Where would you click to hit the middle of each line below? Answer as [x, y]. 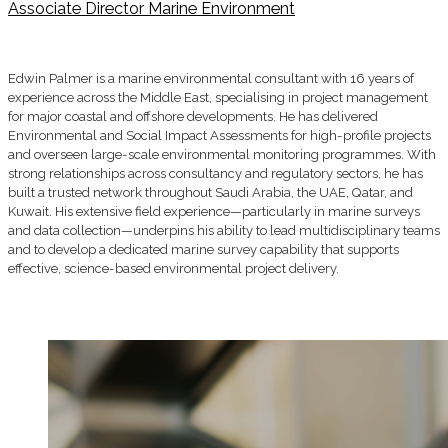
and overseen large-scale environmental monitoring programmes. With [222, 154]
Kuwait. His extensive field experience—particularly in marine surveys [214, 211]
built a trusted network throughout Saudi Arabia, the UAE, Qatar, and [210, 192]
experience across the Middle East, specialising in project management [218, 97]
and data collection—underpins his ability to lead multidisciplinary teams [224, 230]
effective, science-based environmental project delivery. [173, 268]
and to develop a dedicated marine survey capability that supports [203, 249]
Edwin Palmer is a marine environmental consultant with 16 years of [211, 78]
